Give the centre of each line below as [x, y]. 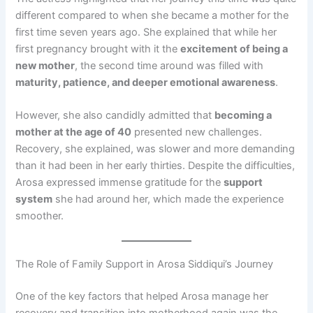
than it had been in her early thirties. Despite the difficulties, [155, 166]
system [34, 199]
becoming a [243, 116]
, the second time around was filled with [169, 65]
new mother [45, 65]
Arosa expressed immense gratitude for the [120, 183]
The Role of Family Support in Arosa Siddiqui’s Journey [145, 264]
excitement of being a [234, 49]
